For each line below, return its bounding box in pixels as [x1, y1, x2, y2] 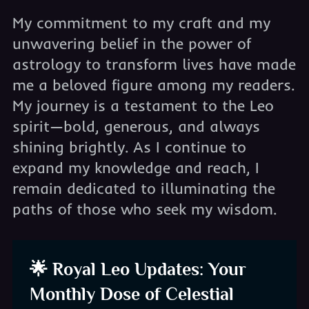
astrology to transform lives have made [12, 54, 296, 74]
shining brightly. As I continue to [12, 137, 246, 157]
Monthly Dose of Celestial [29, 284, 234, 304]
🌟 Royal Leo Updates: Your [29, 259, 246, 279]
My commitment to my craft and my [12, 13, 270, 32]
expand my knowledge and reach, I [12, 158, 259, 177]
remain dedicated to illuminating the [12, 179, 275, 198]
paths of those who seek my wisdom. [12, 199, 277, 219]
